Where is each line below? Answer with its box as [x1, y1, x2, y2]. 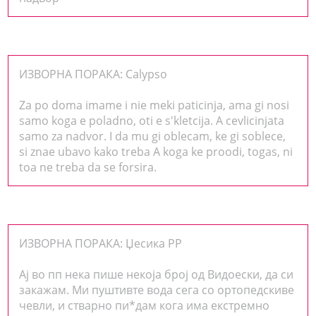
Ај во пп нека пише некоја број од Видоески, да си [19, 266, 294, 282]
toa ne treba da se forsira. [19, 159, 157, 175]
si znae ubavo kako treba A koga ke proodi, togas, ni [19, 143, 293, 159]
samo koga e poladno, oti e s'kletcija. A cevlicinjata [19, 112, 285, 128]
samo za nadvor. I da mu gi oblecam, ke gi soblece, [19, 128, 286, 144]
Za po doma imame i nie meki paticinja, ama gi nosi [19, 97, 290, 113]
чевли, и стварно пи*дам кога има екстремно [19, 297, 270, 313]
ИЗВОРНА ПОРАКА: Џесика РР [19, 235, 183, 251]
